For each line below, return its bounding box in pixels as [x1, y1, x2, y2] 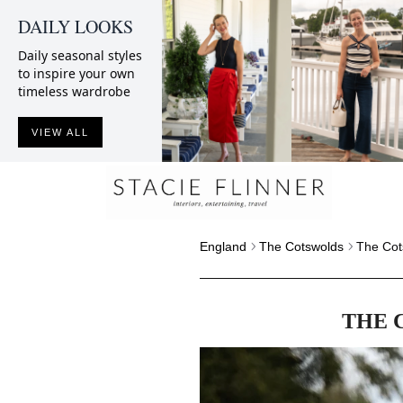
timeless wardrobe [18, 83, 130, 100]
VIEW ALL [31, 127, 89, 138]
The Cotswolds [259, 238, 344, 254]
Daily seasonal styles [18, 47, 142, 64]
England [200, 238, 246, 254]
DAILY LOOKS [18, 14, 133, 39]
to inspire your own [18, 65, 135, 82]
